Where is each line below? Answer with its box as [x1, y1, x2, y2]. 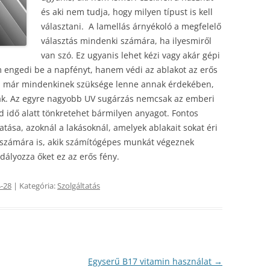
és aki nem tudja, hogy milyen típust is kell [41, 6, 213, 17]
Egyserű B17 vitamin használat [87, 256, 214, 267]
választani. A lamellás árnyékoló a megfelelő [41, 20, 221, 32]
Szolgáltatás [57, 180, 100, 191]
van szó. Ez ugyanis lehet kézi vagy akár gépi [41, 49, 220, 61]
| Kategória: [11, 180, 57, 191]
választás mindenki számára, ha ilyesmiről [41, 35, 212, 46]
